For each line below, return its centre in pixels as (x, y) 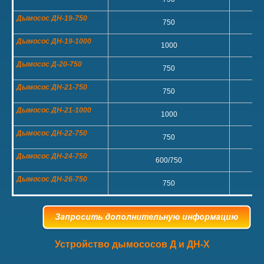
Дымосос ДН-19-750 (52, 18)
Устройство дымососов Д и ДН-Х (132, 244)
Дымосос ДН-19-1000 (54, 41)
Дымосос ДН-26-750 (52, 179)
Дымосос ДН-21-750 (52, 87)
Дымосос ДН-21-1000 (54, 110)
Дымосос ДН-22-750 (52, 133)
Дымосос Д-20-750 (49, 64)
